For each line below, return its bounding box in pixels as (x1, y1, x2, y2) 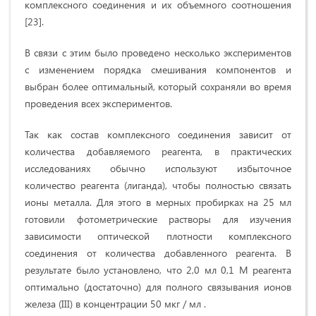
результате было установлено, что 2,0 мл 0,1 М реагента (25, 263, 291, 277)
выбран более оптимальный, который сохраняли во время (25, 80, 291, 94)
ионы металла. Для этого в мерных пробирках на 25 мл (25, 195, 291, 209)
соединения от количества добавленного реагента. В (25, 246, 291, 260)
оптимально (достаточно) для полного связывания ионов (25, 280, 291, 294)
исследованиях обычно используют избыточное (25, 162, 291, 176)
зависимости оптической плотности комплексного (25, 229, 291, 243)
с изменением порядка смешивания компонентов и (25, 63, 291, 77)
